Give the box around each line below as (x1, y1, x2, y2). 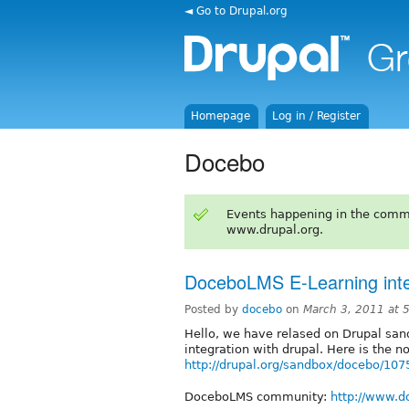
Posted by (184, 302, 242, 316)
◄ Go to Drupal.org (184, 4, 288, 17)
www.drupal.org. (225, 222, 323, 236)
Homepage (191, 110, 251, 122)
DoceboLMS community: (184, 389, 330, 404)
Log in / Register (272, 110, 362, 122)
